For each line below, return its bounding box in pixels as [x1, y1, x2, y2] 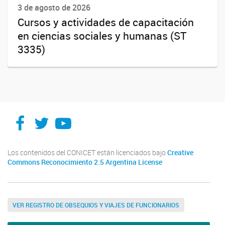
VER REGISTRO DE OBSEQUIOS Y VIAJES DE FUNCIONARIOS [13, 200, 179, 209]
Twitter [33, 103, 84, 126]
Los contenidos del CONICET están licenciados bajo [8, 148, 167, 157]
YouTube [54, 103, 118, 126]
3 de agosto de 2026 [18, 2, 90, 14]
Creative [167, 148, 193, 157]
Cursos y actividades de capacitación [18, 15, 194, 30]
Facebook [15, 103, 85, 126]
